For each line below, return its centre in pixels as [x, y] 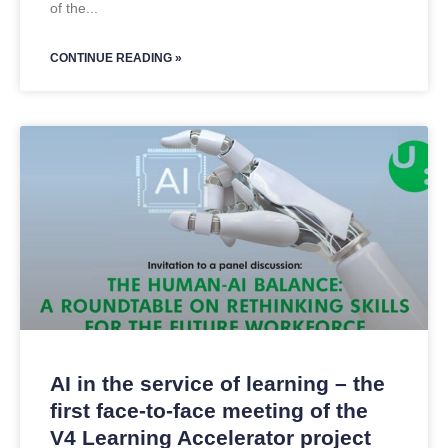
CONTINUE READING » [116, 58]
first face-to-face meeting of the [209, 410]
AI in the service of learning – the [217, 383]
